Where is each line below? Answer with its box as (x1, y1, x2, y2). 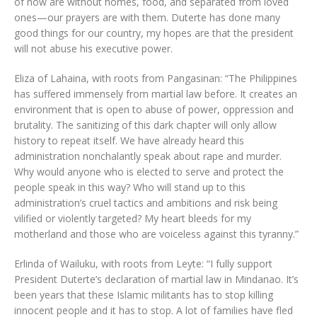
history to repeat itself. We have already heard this (14, 134, 244, 147)
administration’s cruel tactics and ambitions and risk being (14, 196, 277, 209)
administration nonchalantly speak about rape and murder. (14, 149, 282, 163)
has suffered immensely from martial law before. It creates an (14, 87, 297, 100)
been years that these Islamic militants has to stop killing (14, 288, 273, 301)
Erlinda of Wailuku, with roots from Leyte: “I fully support (14, 257, 272, 270)
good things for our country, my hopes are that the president (14, 26, 294, 40)
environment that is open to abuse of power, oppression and (14, 103, 294, 116)
